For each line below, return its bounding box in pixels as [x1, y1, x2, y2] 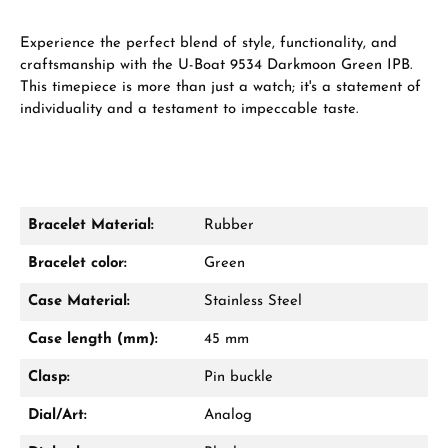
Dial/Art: [28, 408, 87, 423]
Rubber [204, 218, 254, 233]
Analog [204, 408, 252, 423]
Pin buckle [204, 370, 273, 385]
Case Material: [28, 294, 130, 309]
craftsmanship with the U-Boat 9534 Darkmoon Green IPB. [20, 58, 413, 73]
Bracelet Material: [28, 218, 154, 233]
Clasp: [28, 370, 70, 385]
